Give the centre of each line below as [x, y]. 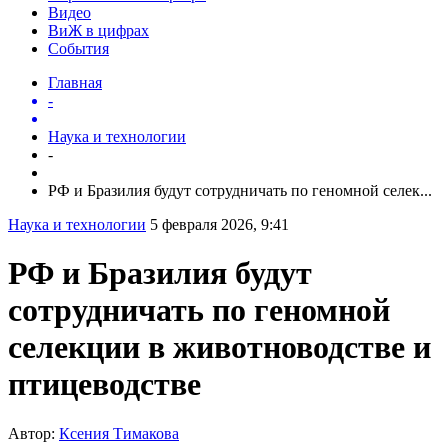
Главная [75, 82]
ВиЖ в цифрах [98, 30]
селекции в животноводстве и [219, 347]
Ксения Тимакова [119, 433]
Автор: [33, 433]
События [78, 48]
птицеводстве [104, 384]
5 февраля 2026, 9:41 [219, 224]
